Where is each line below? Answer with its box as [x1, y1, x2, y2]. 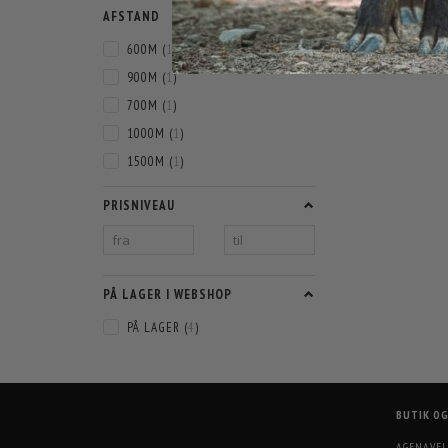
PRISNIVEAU [103, 197, 175, 214]
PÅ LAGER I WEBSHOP [103, 286, 232, 303]
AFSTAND [103, 8, 160, 25]
